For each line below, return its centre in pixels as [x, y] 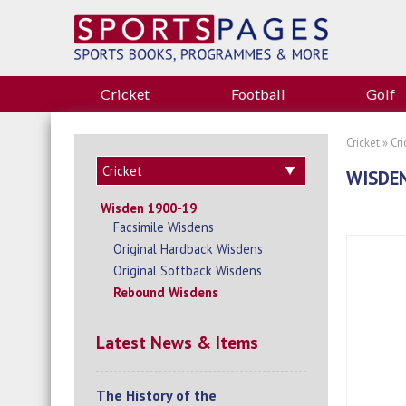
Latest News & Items [177, 342]
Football [258, 94]
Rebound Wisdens [166, 292]
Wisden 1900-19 [148, 208]
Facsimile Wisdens [164, 227]
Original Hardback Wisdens [188, 249]
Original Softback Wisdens [188, 271]
